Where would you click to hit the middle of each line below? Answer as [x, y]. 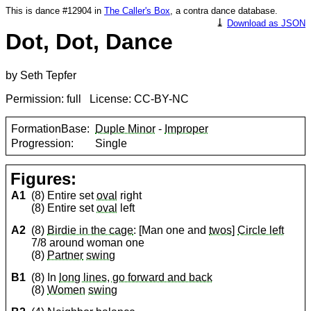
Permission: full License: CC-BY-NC [97, 99]
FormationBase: [51, 128]
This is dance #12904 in [55, 11]
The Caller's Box [137, 11]
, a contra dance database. [224, 11]
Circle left [261, 230]
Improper [187, 128]
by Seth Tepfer [41, 76]
